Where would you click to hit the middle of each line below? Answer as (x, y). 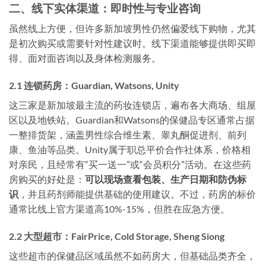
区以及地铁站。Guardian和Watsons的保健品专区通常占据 (132, 119)
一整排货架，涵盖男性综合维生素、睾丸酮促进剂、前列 (128, 134)
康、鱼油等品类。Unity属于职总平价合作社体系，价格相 (130, 149)
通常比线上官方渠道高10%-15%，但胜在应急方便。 (119, 208)
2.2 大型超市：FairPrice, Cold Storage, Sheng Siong (117, 236)
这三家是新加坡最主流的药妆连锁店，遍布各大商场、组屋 (132, 104)
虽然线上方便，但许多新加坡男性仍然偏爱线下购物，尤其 (132, 28)
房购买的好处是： (47, 179)
